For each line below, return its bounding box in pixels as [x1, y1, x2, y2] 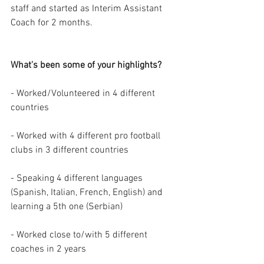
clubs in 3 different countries [11, 144, 128, 156]
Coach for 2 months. [11, 16, 95, 29]
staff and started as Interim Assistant [11, 2, 164, 15]
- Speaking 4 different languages [11, 172, 145, 184]
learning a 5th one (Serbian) [11, 200, 123, 213]
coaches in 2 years [11, 243, 86, 255]
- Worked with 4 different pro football [11, 130, 163, 142]
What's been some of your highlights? [11, 59, 161, 71]
